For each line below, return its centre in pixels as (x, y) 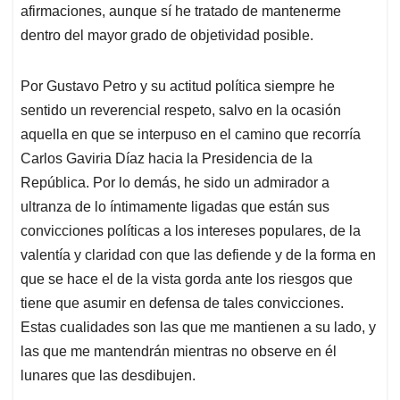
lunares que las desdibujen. (108, 375)
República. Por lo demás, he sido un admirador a (175, 182)
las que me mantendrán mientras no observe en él (179, 351)
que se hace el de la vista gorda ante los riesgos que (187, 279)
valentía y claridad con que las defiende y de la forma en (198, 254)
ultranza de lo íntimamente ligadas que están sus (175, 206)
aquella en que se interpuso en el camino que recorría (191, 134)
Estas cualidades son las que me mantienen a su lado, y (198, 327)
